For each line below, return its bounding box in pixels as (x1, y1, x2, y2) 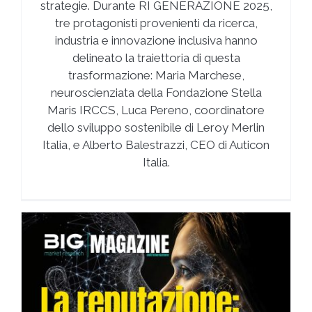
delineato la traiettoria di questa (72, 51, 240, 65)
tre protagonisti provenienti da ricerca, (54, 16, 258, 31)
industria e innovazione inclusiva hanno (54, 33, 258, 48)
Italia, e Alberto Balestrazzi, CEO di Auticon (42, 138, 270, 153)
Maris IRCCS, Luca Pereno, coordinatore (47, 103, 265, 118)
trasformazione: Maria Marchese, (68, 68, 244, 83)
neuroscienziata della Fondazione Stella (50, 86, 262, 100)
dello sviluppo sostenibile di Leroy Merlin (47, 120, 265, 135)
